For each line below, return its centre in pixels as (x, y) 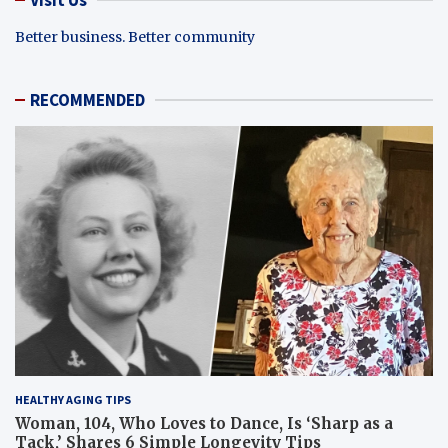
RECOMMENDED (87, 99)
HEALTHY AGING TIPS (73, 400)
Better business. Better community (135, 36)
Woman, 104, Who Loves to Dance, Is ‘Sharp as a (204, 424)
